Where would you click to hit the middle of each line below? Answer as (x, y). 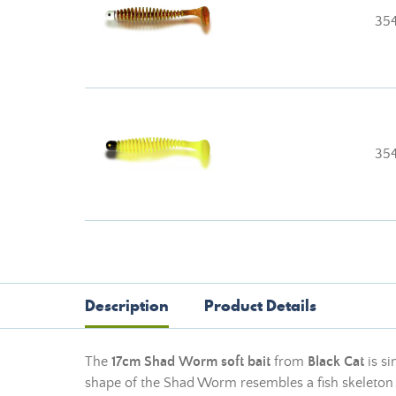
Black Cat (336, 362)
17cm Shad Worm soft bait (191, 362)
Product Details (260, 305)
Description (127, 305)
